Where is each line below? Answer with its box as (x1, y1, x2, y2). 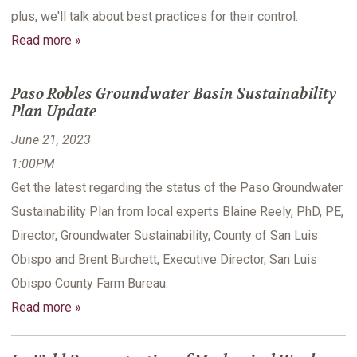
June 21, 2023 (11, 132, 91, 148)
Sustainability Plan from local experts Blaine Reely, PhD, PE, (11, 204, 343, 220)
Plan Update (11, 102, 96, 122)
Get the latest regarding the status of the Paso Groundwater (11, 180, 343, 196)
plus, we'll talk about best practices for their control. (11, 9, 298, 25)
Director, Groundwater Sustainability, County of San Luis (11, 228, 318, 244)
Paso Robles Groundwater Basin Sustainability (11, 84, 336, 104)
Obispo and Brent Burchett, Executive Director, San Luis (11, 252, 317, 268)
